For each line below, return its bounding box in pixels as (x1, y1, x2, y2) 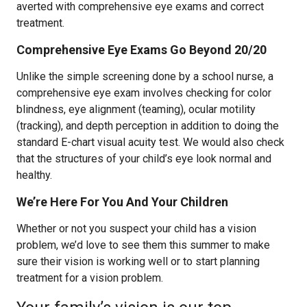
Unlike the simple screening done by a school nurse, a (16, 70, 273, 83)
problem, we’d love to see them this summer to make (16, 238, 270, 251)
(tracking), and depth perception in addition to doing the (16, 119, 279, 132)
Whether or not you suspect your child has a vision (16, 222, 256, 235)
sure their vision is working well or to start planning (16, 255, 260, 268)
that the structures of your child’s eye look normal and (16, 152, 271, 165)
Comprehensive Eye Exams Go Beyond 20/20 (16, 42, 267, 57)
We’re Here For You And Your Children (16, 195, 228, 209)
